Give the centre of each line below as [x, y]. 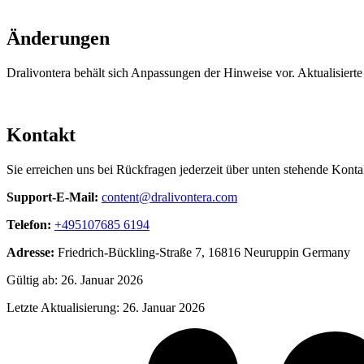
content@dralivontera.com [169, 197]
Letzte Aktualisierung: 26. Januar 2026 [106, 307]
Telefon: [29, 224]
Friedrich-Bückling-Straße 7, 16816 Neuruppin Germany [204, 252]
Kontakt [41, 134]
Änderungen [58, 39]
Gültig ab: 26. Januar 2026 [75, 279]
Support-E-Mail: [52, 197]
